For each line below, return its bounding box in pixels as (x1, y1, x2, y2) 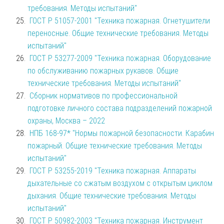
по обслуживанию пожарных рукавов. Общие (27, 65, 178, 75)
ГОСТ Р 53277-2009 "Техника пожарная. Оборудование (29, 53, 211, 63)
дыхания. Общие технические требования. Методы (27, 190, 196, 200)
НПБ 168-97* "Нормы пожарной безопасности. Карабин (29, 128, 214, 138)
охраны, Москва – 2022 (27, 115, 105, 125)
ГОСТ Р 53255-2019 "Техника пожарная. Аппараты (29, 165, 196, 175)
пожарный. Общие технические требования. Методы (27, 140, 202, 150)
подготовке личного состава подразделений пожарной (27, 103, 212, 113)
